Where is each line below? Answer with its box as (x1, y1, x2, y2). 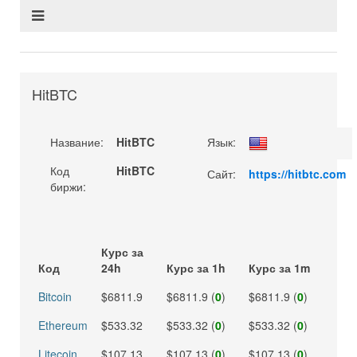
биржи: (50, 178, 86, 194)
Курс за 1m (249, 260, 310, 276)
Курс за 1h (167, 260, 226, 276)
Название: (50, 134, 104, 150)
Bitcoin (38, 288, 72, 304)
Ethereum (38, 317, 88, 333)
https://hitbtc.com (248, 166, 346, 182)
